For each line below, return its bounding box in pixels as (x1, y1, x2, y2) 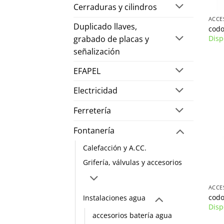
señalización (73, 45, 120, 57)
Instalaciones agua (83, 193, 145, 203)
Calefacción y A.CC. (83, 142, 146, 152)
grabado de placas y (73, 33, 149, 44)
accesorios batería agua (92, 210, 172, 220)
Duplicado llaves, (73, 20, 137, 32)
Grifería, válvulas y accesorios (83, 157, 182, 167)
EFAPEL (73, 65, 100, 76)
